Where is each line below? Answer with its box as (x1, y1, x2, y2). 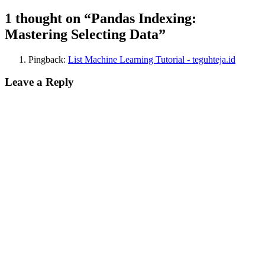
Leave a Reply (5, 76, 74, 89)
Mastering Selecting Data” (5, 26, 166, 42)
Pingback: (28, 54, 68, 64)
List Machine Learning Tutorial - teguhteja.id (68, 54, 235, 64)
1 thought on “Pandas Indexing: (5, 10, 196, 26)
